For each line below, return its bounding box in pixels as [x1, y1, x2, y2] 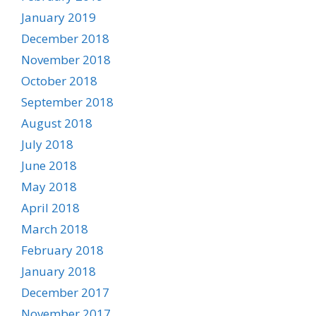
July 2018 [21, 135, 73, 152]
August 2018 [21, 114, 92, 131]
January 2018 [21, 262, 96, 279]
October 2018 [21, 72, 97, 89]
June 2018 [21, 157, 77, 174]
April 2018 [21, 199, 80, 216]
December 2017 [21, 284, 109, 300]
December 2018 [21, 30, 109, 47]
